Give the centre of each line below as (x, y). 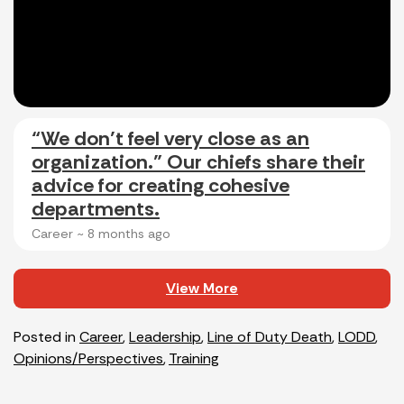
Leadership (165, 336)
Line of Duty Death (270, 336)
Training (194, 358)
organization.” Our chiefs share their (198, 161)
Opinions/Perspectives (88, 358)
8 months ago (129, 233)
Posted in (46, 336)
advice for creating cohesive (161, 185)
